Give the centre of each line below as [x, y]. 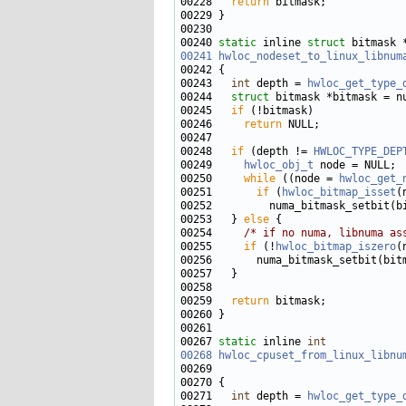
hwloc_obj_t [279, 165]
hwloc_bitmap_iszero [336, 246]
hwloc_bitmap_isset [339, 192]
